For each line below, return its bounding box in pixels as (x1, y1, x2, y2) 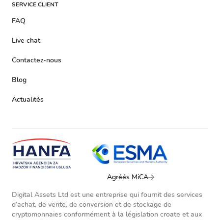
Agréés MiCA (107, 172, 148, 182)
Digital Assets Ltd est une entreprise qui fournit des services (12, 190, 202, 199)
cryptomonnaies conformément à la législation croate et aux (12, 210, 202, 219)
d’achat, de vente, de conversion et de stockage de (12, 200, 171, 209)
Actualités (12, 95, 44, 104)
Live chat (12, 36, 40, 45)
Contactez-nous (12, 55, 61, 65)
